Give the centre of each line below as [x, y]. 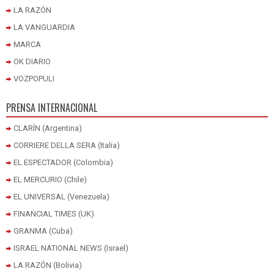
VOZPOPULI [34, 79]
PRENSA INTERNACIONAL [52, 108]
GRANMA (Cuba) [43, 231]
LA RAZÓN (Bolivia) [48, 265]
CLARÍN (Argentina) [48, 128]
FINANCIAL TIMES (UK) [54, 214]
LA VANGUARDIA [44, 28]
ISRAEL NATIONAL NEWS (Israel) [71, 248]
